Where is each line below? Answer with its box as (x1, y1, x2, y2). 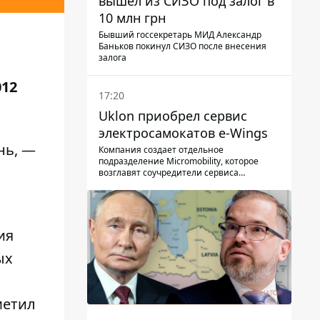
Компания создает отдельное (99, 143, 224, 156)
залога (99, 51, 126, 64)
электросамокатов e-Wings (99, 124, 268, 141)
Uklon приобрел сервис (99, 106, 247, 124)
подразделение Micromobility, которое (99, 154, 259, 167)
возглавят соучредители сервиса (99, 166, 239, 179)
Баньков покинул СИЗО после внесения (99, 39, 266, 52)
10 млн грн (99, 9, 166, 26)
